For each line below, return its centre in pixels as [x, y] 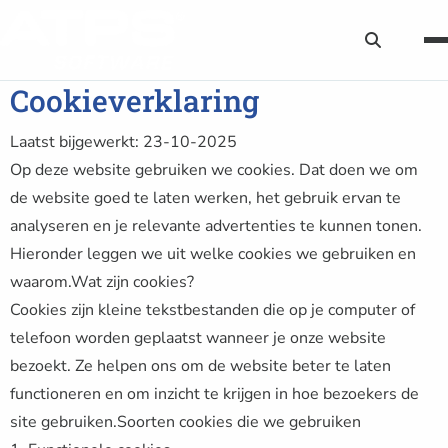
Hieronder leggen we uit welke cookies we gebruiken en [213, 254]
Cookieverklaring [134, 100]
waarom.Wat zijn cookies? [102, 282]
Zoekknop [406, 46]
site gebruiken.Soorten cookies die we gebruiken [185, 422]
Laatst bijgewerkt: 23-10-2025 [123, 142]
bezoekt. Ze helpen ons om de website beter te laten [200, 366]
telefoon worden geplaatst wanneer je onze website [198, 338]
